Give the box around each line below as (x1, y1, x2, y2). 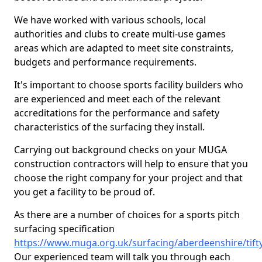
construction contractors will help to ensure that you (14, 157, 248, 170)
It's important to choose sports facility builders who (14, 78, 243, 91)
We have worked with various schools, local (14, 13, 206, 26)
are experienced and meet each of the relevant (14, 92, 220, 105)
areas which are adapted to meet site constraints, (14, 42, 233, 54)
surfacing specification (14, 222, 115, 235)
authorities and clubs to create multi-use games (14, 27, 226, 40)
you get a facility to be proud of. (14, 185, 155, 198)
